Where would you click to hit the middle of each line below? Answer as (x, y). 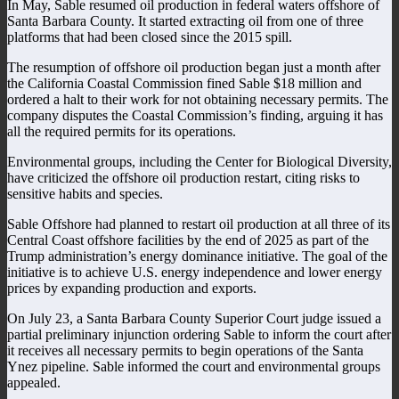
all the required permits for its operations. (122, 131)
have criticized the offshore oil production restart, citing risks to (183, 177)
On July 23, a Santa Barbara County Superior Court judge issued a (194, 318)
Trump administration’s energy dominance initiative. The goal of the (197, 256)
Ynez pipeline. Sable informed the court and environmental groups (194, 366)
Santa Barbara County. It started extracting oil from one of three (185, 20)
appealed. (34, 382)
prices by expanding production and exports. (132, 288)
